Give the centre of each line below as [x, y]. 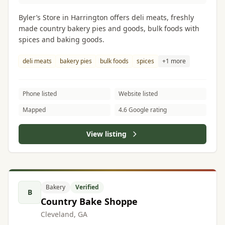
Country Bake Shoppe [89, 201]
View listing [106, 134]
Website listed [138, 94]
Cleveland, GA [64, 214]
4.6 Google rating [143, 110]
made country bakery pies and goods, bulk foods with [109, 28]
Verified [87, 187]
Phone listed [40, 94]
